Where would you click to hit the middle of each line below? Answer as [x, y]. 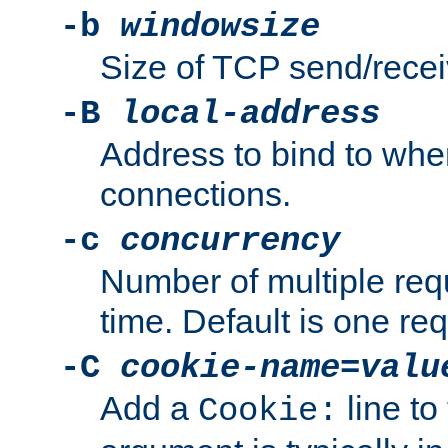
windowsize [220, 27]
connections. [195, 194]
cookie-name [230, 368]
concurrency [230, 241]
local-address [250, 114]
